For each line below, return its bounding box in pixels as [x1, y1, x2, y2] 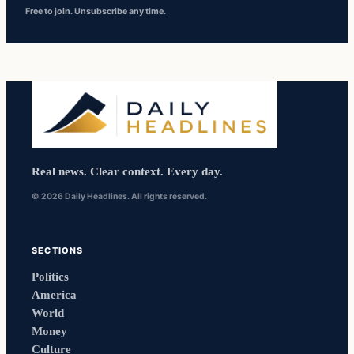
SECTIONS [32, 245, 84, 257]
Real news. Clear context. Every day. [32, 164, 223, 179]
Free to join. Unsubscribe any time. [25, 6, 166, 17]
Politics [32, 270, 69, 284]
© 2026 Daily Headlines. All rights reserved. [32, 191, 207, 202]
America [32, 288, 77, 302]
